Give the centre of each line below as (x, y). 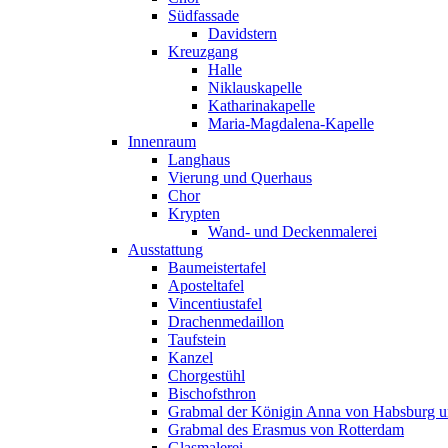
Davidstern (242, 34)
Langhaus (199, 160)
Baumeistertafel (217, 268)
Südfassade (203, 16)
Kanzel (190, 358)
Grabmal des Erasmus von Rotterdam (286, 430)
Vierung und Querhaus (240, 178)
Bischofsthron (212, 394)
